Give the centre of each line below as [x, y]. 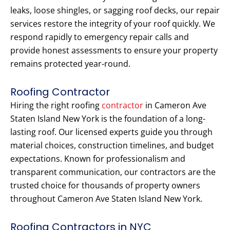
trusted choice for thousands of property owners [105, 186]
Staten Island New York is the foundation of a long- [108, 119]
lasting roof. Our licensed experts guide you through [111, 132]
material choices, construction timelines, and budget [112, 146]
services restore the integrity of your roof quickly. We [113, 24]
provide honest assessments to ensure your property [114, 51]
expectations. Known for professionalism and [98, 159]
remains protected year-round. [70, 64]
